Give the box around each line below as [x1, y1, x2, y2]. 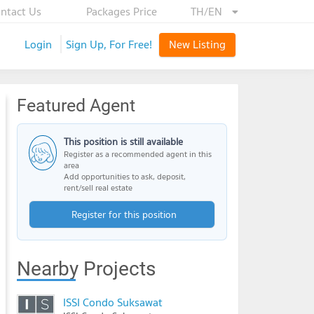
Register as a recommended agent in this [63, 147, 212, 161]
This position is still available [63, 134, 183, 149]
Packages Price [86, 2, 158, 20]
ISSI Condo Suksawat [63, 293, 163, 311]
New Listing [169, 35, 226, 53]
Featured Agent [17, 95, 135, 116]
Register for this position [71, 207, 177, 222]
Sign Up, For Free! [66, 35, 152, 53]
